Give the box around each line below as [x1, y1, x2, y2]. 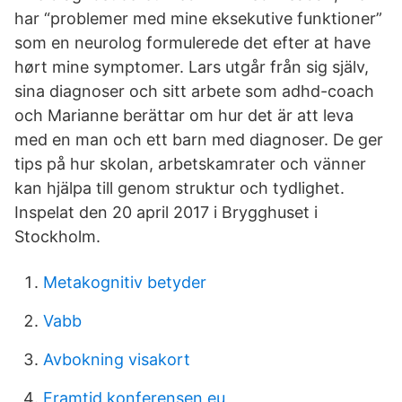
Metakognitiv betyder [43, 273, 206, 292]
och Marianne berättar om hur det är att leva [14, 106, 354, 125]
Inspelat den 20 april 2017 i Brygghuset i [14, 203, 318, 222]
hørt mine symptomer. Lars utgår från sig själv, [14, 57, 369, 76]
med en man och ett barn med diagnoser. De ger [14, 130, 383, 149]
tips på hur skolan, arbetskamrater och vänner [14, 154, 366, 173]
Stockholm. [14, 227, 100, 246]
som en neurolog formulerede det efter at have [14, 33, 371, 52]
